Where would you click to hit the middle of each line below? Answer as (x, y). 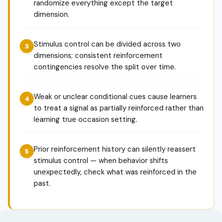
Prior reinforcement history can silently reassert (115, 149)
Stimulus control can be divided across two (107, 44)
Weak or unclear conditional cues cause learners (115, 97)
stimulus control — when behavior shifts (101, 161)
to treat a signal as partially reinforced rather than (119, 108)
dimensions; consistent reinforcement (98, 55)
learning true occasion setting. (85, 119)
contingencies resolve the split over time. (105, 67)
